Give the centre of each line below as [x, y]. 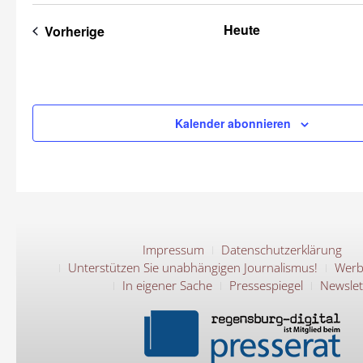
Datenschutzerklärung [281, 250]
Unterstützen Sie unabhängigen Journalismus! [192, 267]
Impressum [173, 250]
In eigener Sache [167, 285]
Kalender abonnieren [233, 123]
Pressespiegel [266, 285]
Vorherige [75, 31]
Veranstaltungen [154, 30]
